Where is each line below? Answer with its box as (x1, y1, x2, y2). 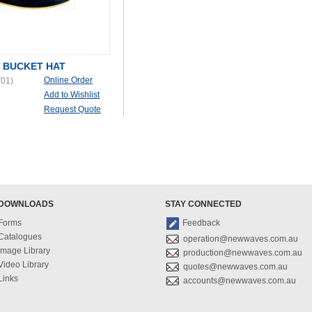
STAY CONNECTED (165, 199, 242, 209)
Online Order (44, 75, 93, 85)
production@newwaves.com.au (183, 248, 302, 258)
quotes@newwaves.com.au (183, 262, 288, 272)
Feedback (182, 218, 220, 228)
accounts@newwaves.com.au (183, 276, 296, 286)
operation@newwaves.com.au (183, 234, 298, 244)
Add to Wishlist (44, 90, 100, 100)
